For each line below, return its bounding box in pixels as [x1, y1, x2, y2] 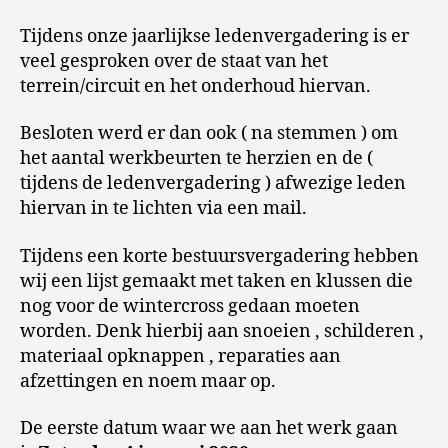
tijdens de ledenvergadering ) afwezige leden [20, 172, 406, 195]
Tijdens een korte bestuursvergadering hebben [20, 244, 419, 268]
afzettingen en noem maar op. [20, 369, 276, 393]
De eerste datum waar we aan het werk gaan [20, 417, 398, 440]
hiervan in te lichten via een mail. [20, 197, 307, 220]
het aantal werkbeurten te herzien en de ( [20, 147, 373, 170]
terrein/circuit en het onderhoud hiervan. [20, 74, 371, 98]
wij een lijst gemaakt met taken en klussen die [20, 269, 413, 293]
